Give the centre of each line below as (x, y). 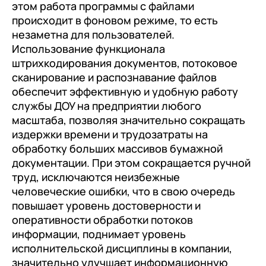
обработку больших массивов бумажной (117, 149)
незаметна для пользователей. (93, 35)
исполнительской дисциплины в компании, (122, 248)
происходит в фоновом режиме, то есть (115, 20)
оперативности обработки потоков (102, 220)
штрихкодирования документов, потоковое (125, 63)
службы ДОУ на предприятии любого (107, 106)
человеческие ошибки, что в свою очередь (123, 191)
